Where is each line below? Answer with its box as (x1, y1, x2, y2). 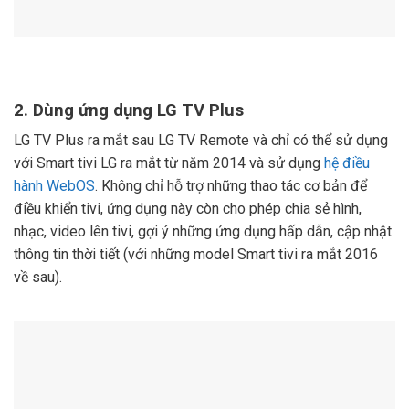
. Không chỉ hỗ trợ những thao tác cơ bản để (95, 177, 367, 195)
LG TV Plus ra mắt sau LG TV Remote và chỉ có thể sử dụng (14, 131, 388, 150)
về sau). (14, 268, 62, 287)
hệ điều (324, 154, 370, 173)
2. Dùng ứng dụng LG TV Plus (14, 100, 244, 121)
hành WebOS (14, 177, 95, 195)
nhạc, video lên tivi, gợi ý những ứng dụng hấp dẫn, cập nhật (14, 223, 392, 241)
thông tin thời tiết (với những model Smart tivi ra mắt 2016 (14, 246, 378, 264)
